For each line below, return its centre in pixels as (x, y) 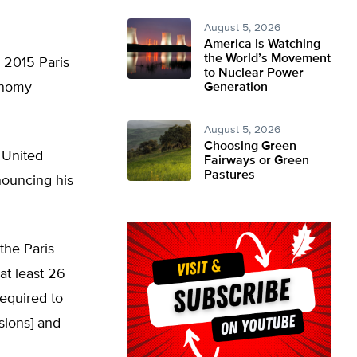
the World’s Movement (267, 59)
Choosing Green (250, 147)
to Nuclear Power (254, 73)
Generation (236, 88)
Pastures (229, 175)
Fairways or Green (257, 161)
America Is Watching (262, 45)
